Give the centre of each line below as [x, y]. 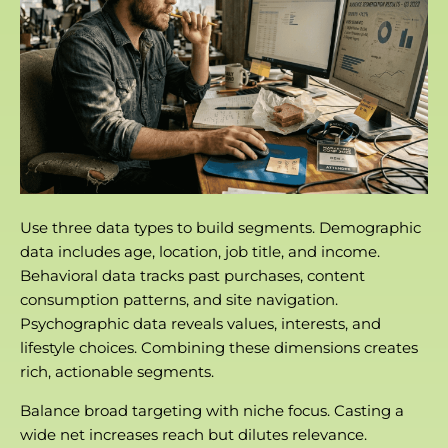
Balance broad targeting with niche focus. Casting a [212, 410]
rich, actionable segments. [117, 371]
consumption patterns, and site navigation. [179, 299]
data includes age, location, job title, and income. [200, 251]
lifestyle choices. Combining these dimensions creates [219, 347]
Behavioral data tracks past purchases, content [192, 275]
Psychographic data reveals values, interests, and [200, 323]
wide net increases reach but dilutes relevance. [193, 434]
